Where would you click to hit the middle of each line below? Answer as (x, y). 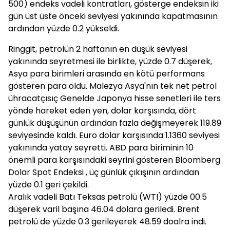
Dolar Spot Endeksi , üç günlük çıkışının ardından (104, 172)
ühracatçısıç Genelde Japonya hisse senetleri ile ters (114, 98)
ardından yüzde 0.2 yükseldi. (64, 28)
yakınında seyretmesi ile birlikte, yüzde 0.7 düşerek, (110, 61)
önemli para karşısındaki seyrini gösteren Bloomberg (114, 160)
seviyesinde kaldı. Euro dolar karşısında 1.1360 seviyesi (114, 135)
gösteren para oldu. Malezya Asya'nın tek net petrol (112, 86)
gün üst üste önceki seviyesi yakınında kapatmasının (113, 16)
